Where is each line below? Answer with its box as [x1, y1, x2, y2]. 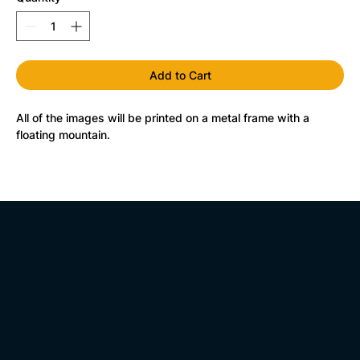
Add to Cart [149, 68, 211, 82]
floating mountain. [16, 128, 110, 141]
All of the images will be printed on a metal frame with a [16, 111, 313, 125]
